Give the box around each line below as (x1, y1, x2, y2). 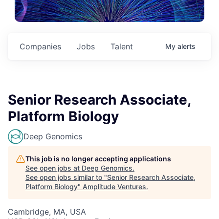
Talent (110, 42, 133, 51)
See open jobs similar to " (25, 173, 107, 181)
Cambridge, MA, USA (8, 207, 86, 217)
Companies (20, 42, 61, 51)
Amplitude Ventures (83, 182, 146, 191)
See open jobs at (25, 164, 82, 172)
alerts (177, 42, 196, 50)
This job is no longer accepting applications (25, 154, 171, 163)
